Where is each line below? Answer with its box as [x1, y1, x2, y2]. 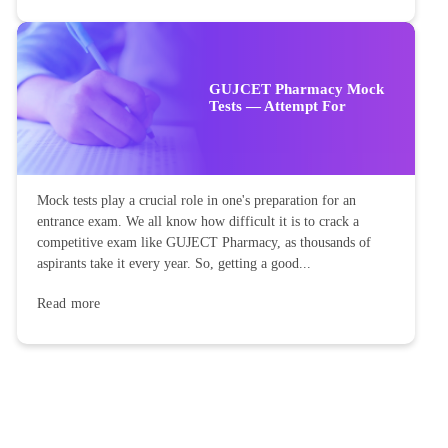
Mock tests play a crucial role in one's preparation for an [37, 193, 356, 209]
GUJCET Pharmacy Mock [209, 81, 384, 98]
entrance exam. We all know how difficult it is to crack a [37, 214, 359, 230]
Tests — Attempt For [209, 98, 346, 115]
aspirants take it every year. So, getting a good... [37, 256, 311, 272]
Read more [37, 296, 101, 312]
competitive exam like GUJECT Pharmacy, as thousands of [37, 235, 371, 251]
